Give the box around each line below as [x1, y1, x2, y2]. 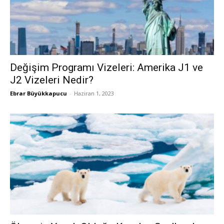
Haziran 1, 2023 [74, 89, 114, 97]
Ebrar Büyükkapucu [10, 89, 67, 97]
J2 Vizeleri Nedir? [10, 74, 93, 86]
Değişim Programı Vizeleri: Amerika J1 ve [10, 61, 203, 74]
